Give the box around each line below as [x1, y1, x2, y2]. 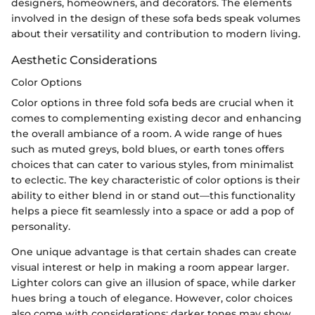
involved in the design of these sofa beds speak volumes [11, 11, 300, 25]
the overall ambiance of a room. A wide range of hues [11, 127, 282, 141]
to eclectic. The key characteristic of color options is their [11, 174, 300, 187]
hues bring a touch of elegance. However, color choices [11, 292, 292, 305]
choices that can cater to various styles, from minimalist [11, 158, 294, 172]
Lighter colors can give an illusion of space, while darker [11, 276, 296, 290]
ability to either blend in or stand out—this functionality [11, 189, 295, 202]
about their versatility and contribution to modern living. [11, 27, 300, 40]
